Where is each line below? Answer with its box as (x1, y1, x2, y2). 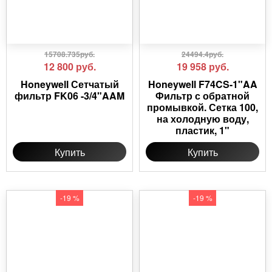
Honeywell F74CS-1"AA (148, 77, 257, 92)
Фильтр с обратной (155, 89, 250, 103)
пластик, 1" (175, 123, 229, 138)
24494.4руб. (182, 49, 223, 60)
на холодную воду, (156, 112, 249, 126)
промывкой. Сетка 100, (147, 100, 258, 115)
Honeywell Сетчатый (20, 77, 119, 92)
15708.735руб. (44, 49, 95, 60)
